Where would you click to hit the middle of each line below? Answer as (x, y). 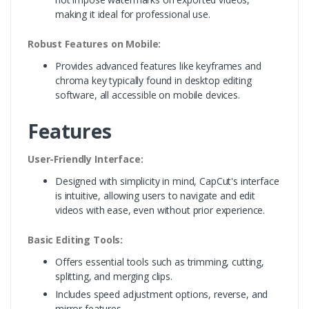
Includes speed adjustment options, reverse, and (162, 294)
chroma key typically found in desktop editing (153, 80)
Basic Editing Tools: (76, 239)
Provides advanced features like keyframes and (158, 66)
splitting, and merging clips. (114, 276)
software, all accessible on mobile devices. (148, 94)
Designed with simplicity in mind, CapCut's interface (167, 181)
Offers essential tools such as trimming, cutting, (160, 261)
